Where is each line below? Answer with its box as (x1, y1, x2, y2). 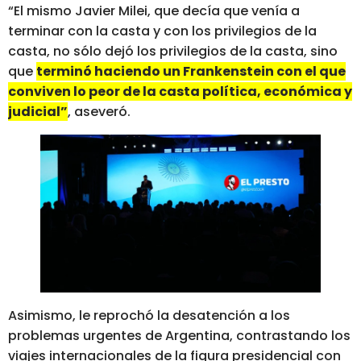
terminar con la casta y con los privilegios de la (8, 22, 317, 41)
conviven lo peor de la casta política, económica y (8, 82, 352, 102)
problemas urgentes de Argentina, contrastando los (8, 326, 351, 346)
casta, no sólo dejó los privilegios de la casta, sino (8, 42, 338, 61)
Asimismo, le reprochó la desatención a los (8, 306, 290, 326)
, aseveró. (68, 102, 131, 122)
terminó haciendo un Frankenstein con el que (36, 62, 346, 81)
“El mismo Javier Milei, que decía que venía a (8, 2, 300, 21)
